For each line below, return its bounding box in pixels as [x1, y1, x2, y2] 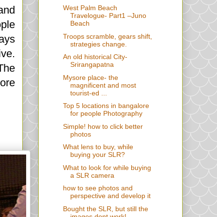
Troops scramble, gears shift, [62, 32, 152, 40]
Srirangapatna [70, 61, 114, 69]
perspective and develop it [70, 192, 151, 200]
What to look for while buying [62, 163, 151, 171]
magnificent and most [70, 81, 136, 89]
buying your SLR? [70, 151, 125, 159]
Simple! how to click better [62, 122, 143, 130]
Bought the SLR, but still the [62, 204, 148, 213]
